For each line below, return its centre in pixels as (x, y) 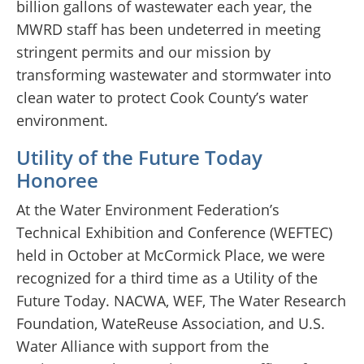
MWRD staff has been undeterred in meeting (169, 30)
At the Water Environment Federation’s (148, 210)
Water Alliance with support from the (143, 347)
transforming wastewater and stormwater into (174, 75)
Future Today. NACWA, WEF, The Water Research (181, 301)
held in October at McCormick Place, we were (171, 256)
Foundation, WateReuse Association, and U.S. (171, 324)
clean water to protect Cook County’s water (162, 98)
